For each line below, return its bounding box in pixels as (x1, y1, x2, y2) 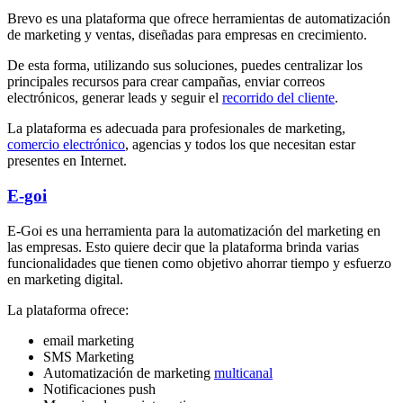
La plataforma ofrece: (7, 301, 129, 318)
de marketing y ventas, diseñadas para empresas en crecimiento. (7, 27, 367, 43)
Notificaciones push (43, 381, 156, 397)
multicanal (214, 364, 273, 381)
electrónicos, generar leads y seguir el (7, 90, 222, 106)
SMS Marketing (43, 348, 134, 364)
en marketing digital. (7, 271, 123, 287)
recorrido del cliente (222, 90, 335, 106)
